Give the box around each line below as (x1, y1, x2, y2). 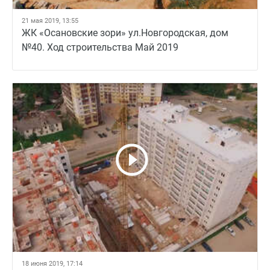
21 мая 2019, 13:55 (22, 17, 78, 25)
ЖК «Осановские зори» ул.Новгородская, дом (22, 27, 228, 39)
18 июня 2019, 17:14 (22, 260, 83, 268)
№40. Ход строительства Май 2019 (22, 42, 178, 53)
